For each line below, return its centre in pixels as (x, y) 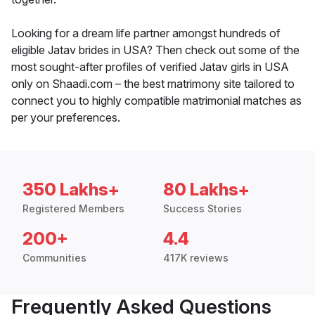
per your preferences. (66, 118)
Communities (54, 258)
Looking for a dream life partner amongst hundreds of (146, 33)
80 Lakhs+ (206, 190)
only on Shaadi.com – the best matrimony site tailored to (153, 84)
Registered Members (73, 209)
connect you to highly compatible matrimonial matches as (156, 101)
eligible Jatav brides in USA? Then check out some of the (155, 50)
